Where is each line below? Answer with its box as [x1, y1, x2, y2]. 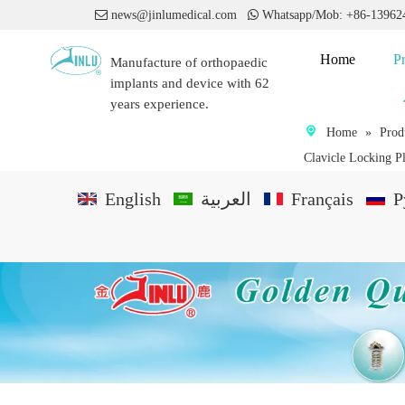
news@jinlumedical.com [110, 8, 237, 22]
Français [290, 189, 353, 210]
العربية [200, 189, 251, 210]
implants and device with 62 [110, 76, 269, 90]
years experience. [110, 97, 209, 111]
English [104, 189, 161, 210]
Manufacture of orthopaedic [110, 55, 268, 70]
